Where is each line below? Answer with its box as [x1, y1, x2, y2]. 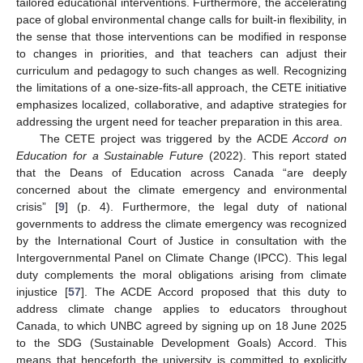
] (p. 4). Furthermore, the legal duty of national [64, 200, 348, 214]
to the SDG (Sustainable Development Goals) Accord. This [16, 336, 347, 350]
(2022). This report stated [203, 149, 347, 163]
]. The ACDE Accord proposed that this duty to [80, 285, 348, 299]
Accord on [293, 132, 348, 146]
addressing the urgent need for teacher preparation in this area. [16, 115, 343, 129]
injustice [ [16, 285, 68, 299]
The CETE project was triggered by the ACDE [39, 132, 293, 146]
